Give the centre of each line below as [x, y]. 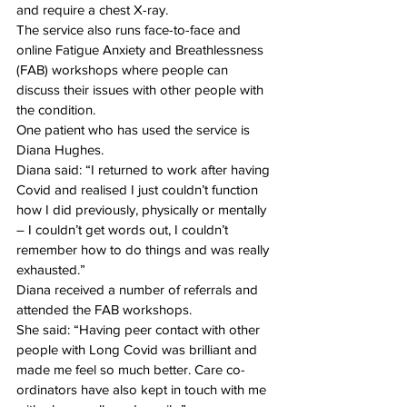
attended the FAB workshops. [106, 309]
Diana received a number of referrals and [139, 289]
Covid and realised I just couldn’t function [139, 189]
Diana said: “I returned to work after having [145, 169]
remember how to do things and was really [144, 249]
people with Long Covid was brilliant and [139, 349]
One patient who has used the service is [135, 129]
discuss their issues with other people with [142, 89]
